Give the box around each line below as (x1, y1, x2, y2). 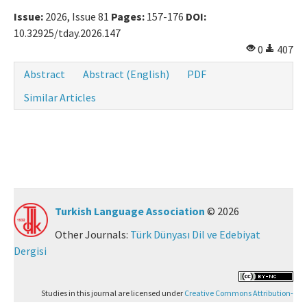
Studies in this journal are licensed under (41, 288, 184, 298)
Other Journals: (55, 228, 130, 241)
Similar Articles (24, 90, 96, 105)
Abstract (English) (83, 67, 169, 82)
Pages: (111, 10, 145, 24)
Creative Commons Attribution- (184, 288, 293, 298)
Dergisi (14, 244, 47, 258)
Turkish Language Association (55, 204, 205, 218)
